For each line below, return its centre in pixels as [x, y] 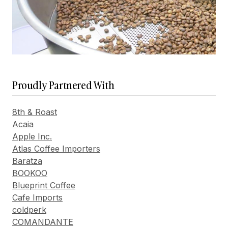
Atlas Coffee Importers [56, 149]
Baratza [27, 161]
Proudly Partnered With [63, 85]
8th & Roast [35, 112]
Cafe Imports [37, 198]
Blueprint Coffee [44, 186]
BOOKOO [30, 173]
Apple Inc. [32, 137]
